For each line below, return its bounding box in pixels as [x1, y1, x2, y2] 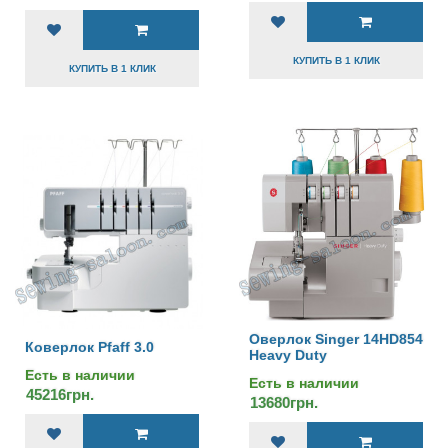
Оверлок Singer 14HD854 [249, 331, 423, 347]
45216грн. [26, 386, 94, 403]
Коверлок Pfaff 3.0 [25, 339, 154, 355]
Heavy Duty [249, 347, 327, 363]
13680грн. [250, 394, 318, 411]
